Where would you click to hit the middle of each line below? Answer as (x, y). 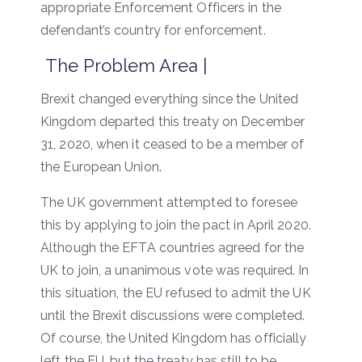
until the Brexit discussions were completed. (173, 315)
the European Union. (101, 166)
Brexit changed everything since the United (170, 99)
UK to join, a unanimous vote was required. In (175, 270)
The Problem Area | (124, 65)
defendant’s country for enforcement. (153, 30)
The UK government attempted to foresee (169, 202)
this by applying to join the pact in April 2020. (176, 225)
